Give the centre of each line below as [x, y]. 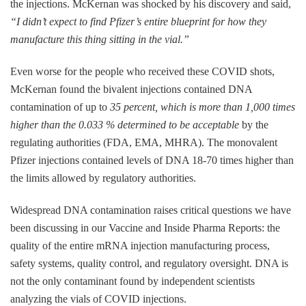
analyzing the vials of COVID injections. [98, 298]
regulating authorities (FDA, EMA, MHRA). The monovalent [144, 142]
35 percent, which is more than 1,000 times [203, 107]
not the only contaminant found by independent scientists [133, 281]
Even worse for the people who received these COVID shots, [142, 71]
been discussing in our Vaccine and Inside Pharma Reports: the [145, 227]
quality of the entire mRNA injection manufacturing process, [140, 245]
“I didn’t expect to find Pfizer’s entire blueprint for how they [138, 21]
